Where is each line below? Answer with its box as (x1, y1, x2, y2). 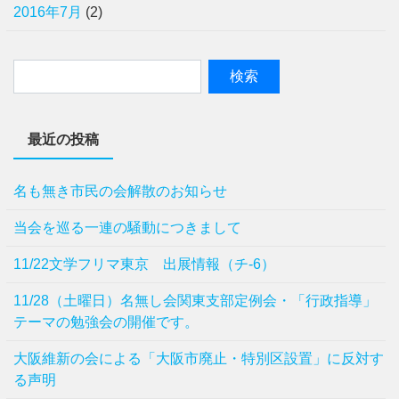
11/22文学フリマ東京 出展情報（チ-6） (13, 256, 275, 272)
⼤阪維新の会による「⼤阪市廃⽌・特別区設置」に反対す (13, 351, 384, 366)
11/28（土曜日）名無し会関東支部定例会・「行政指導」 (13, 293, 377, 308)
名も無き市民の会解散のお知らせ (13, 183, 227, 199)
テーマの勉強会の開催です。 (13, 314, 199, 330)
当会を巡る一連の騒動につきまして (13, 220, 241, 235)
